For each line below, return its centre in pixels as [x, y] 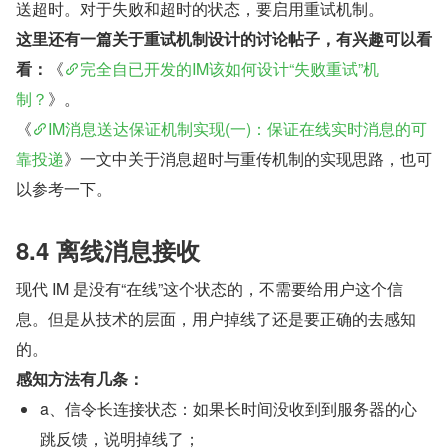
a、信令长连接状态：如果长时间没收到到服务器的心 [228, 408]
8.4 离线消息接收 [108, 249]
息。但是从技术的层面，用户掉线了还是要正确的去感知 [216, 318]
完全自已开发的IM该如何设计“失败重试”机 [229, 68]
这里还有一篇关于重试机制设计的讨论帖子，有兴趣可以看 [224, 38]
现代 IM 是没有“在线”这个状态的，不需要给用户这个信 [209, 288]
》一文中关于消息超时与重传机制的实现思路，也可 [248, 158]
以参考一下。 [64, 188]
